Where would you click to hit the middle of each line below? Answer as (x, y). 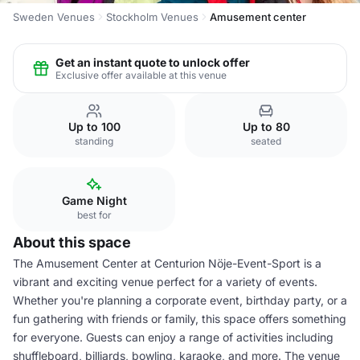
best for (94, 215)
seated (266, 141)
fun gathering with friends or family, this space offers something (180, 319)
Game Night (94, 200)
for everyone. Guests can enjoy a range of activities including (173, 337)
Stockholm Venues (152, 17)
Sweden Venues (54, 17)
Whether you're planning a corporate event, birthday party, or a (180, 300)
